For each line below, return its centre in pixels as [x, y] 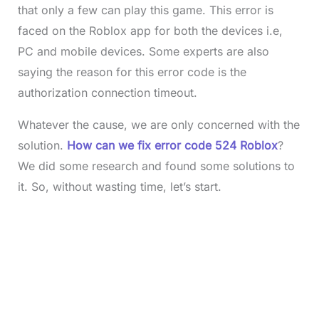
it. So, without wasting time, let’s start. [119, 187]
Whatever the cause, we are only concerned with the [158, 125]
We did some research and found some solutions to [156, 166]
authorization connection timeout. [107, 93]
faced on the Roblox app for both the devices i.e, [150, 31]
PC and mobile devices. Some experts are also [143, 52]
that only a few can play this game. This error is [145, 10]
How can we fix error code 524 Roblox [172, 146]
